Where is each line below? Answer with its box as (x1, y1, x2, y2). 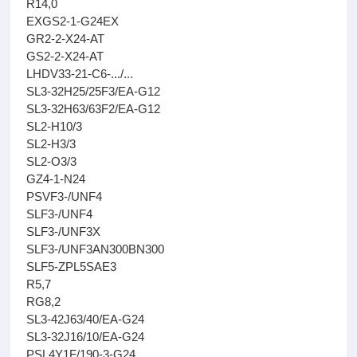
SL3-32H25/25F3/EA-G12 (26, 84, 161, 98)
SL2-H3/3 (26, 137, 76, 151)
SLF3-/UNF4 (26, 207, 93, 221)
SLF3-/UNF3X (26, 225, 101, 238)
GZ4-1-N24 (26, 172, 86, 186)
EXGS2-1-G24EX (26, 14, 120, 28)
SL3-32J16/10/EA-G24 (26, 330, 145, 343)
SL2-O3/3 (26, 155, 77, 168)
